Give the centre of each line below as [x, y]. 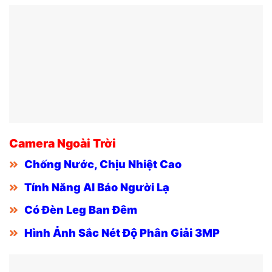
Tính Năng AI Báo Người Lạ [97, 187]
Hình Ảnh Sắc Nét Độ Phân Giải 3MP [122, 233]
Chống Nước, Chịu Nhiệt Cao [103, 165]
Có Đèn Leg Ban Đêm [81, 210]
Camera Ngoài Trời [63, 143]
